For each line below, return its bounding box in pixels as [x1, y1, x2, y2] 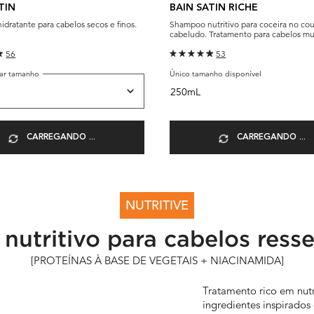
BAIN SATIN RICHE [170, 2, 259, 13]
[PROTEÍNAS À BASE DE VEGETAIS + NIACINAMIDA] [30, 254, 284, 268]
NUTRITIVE [125, 197, 189, 214]
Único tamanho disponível [170, 69, 262, 79]
